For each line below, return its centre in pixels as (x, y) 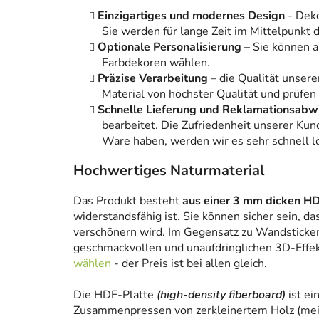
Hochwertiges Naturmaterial (169, 171)
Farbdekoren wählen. (156, 63)
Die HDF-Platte (115, 295)
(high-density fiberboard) (221, 295)
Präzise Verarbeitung (153, 79)
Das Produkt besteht (128, 201)
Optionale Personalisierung (171, 47)
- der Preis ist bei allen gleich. (189, 264)
